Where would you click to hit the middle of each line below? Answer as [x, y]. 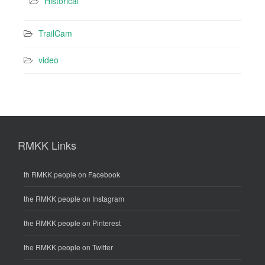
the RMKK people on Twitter [68, 247]
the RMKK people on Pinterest [72, 223]
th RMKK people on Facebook [72, 174]
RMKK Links [47, 145]
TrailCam [55, 33]
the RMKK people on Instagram [74, 199]
